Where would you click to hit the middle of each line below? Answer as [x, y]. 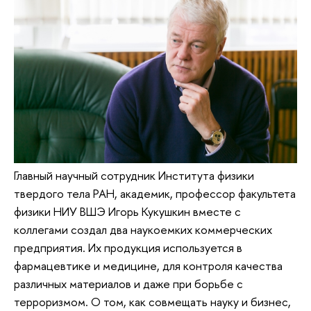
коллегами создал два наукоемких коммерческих [143, 229]
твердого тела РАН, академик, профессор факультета [155, 193]
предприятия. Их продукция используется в [128, 247]
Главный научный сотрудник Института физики [134, 175]
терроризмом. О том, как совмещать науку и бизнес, [152, 301]
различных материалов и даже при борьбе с [128, 283]
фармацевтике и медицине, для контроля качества [148, 265]
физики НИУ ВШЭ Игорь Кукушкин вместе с [127, 211]
